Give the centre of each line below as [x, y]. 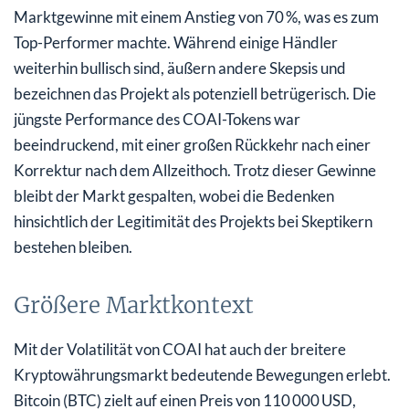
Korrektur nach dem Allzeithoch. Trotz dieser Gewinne [195, 170]
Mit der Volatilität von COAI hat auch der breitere [180, 349]
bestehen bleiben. [73, 246]
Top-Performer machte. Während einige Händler [176, 42]
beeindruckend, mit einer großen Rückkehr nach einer [192, 144]
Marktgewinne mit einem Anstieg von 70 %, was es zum [196, 16]
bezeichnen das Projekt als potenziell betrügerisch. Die [195, 93]
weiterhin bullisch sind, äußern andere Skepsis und [180, 68]
